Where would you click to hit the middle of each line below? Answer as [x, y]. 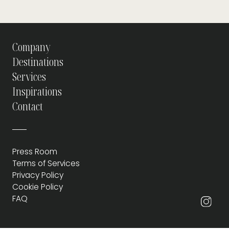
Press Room [35, 152]
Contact [28, 106]
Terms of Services [46, 164]
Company [31, 47]
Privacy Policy [38, 175]
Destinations [38, 62]
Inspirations [37, 91]
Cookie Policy [38, 187]
